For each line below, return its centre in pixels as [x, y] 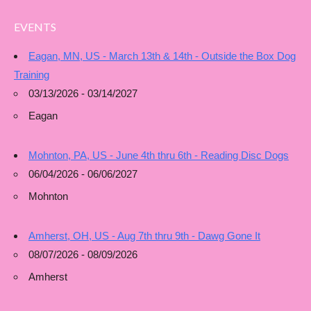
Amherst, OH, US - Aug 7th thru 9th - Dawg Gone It [144, 236]
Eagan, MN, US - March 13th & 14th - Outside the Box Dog [162, 56]
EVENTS [35, 27]
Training [32, 75]
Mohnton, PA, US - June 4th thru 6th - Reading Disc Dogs [159, 155]
